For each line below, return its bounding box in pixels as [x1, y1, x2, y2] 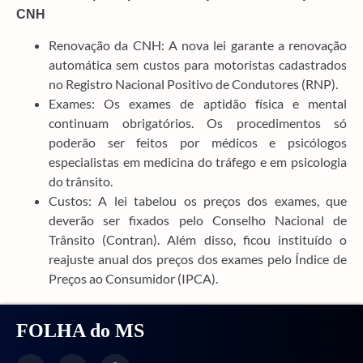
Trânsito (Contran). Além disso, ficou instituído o [49, 231, 347, 247]
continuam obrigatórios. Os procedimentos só [49, 114, 347, 130]
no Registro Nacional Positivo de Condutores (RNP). [49, 75, 338, 92]
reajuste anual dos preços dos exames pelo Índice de [49, 250, 347, 267]
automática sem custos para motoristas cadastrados [49, 56, 347, 72]
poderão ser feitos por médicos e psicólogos [49, 134, 347, 150]
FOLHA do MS [16, 319, 144, 341]
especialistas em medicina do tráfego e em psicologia [49, 153, 347, 169]
